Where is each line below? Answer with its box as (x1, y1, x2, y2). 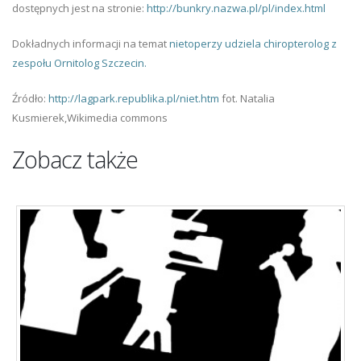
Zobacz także (12, 143, 138, 176)
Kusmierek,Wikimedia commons (12, 110, 168, 126)
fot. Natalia (219, 91, 275, 106)
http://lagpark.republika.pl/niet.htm (48, 91, 219, 106)
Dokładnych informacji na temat (12, 36, 169, 52)
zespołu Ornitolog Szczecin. (12, 56, 147, 71)
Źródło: (12, 91, 48, 106)
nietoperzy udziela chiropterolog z (169, 36, 337, 52)
